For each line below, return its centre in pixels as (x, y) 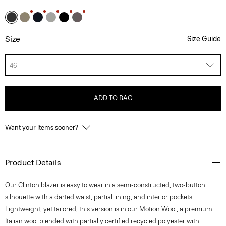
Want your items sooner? (42, 127)
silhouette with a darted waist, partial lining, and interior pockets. (99, 197)
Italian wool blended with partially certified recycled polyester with (102, 221)
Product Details (33, 163)
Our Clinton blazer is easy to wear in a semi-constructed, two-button (105, 185)
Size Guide (204, 39)
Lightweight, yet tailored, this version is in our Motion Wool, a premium (109, 209)
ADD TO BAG (113, 98)
